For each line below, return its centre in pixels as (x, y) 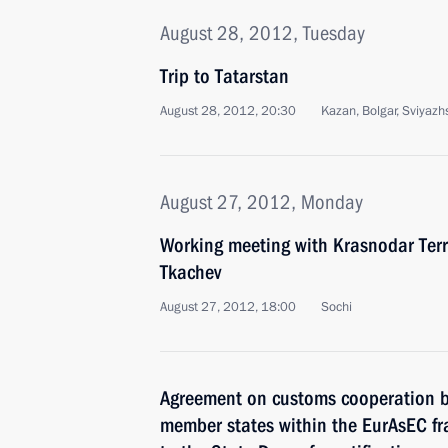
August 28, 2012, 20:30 (228, 111)
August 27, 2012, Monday (261, 202)
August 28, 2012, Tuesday (262, 33)
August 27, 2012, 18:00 (228, 307)
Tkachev (190, 272)
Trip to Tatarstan (224, 76)
